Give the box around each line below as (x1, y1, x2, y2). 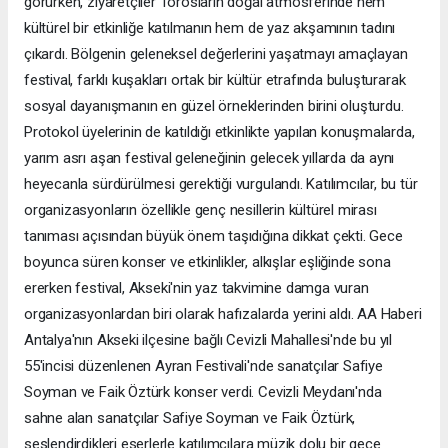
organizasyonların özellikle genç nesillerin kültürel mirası (24, 200, 377, 219)
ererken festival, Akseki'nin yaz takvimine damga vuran (24, 278, 369, 297)
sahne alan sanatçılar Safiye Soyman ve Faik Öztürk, (24, 408, 356, 427)
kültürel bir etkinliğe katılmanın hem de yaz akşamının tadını (24, 18, 396, 37)
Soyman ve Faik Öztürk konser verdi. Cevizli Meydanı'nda (24, 382, 382, 401)
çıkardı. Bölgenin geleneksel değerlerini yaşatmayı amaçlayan (24, 44, 408, 63)
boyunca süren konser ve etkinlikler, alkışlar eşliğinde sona (24, 252, 391, 271)
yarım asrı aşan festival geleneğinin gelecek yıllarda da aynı (24, 148, 395, 167)
